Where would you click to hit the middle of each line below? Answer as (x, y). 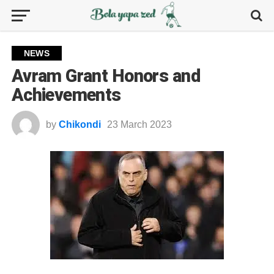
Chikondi (80, 124)
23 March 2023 (139, 124)
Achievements (66, 95)
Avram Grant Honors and (106, 76)
